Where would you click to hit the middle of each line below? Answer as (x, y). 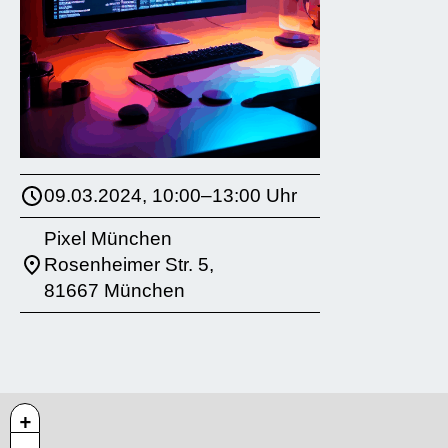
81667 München (114, 291)
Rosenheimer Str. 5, (129, 265)
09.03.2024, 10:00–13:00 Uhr (170, 196)
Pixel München (108, 239)
